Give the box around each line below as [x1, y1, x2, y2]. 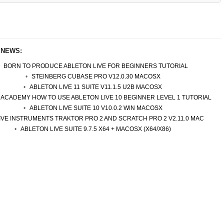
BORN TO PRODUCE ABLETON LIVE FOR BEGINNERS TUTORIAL [3, 62, 188, 69]
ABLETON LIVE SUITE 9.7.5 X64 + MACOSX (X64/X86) [20, 125, 171, 132]
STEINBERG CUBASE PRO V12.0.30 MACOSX [31, 73, 160, 80]
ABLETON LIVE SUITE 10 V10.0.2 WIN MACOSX [29, 104, 162, 111]
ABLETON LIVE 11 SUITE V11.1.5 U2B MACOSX [29, 83, 162, 90]
